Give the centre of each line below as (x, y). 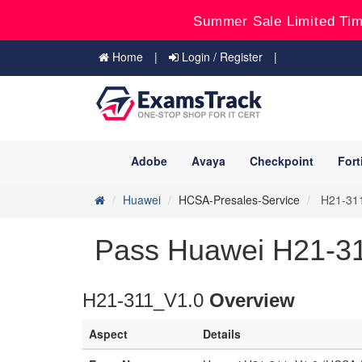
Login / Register (221, 57)
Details (222, 334)
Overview (252, 300)
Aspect (108, 334)
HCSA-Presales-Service (239, 200)
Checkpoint (282, 161)
